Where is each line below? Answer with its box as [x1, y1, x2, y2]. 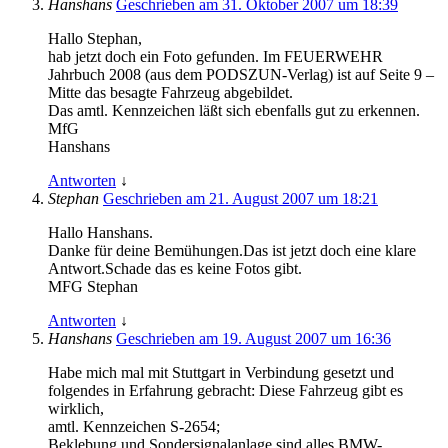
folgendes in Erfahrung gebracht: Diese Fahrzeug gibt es [48, 382, 403, 400]
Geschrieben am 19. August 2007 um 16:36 [116, 330, 391, 348]
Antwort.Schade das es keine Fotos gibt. [48, 260, 302, 278]
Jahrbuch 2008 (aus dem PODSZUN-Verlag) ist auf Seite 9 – [48, 66, 434, 84]
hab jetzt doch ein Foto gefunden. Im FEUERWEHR [48, 48, 383, 66]
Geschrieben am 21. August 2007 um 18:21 [103, 190, 378, 208]
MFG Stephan [48, 278, 138, 296]
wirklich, [48, 400, 104, 418]
